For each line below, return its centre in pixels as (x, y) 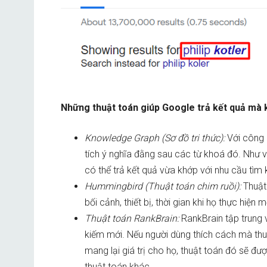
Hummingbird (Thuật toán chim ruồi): (164, 187)
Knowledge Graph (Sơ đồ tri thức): (156, 138)
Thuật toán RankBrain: (133, 219)
